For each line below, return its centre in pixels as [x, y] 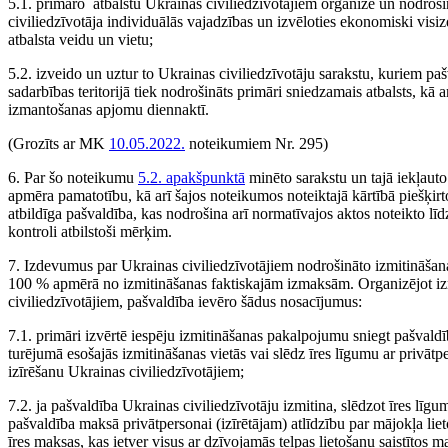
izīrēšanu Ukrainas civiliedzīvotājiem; [126, 371]
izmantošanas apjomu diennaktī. [108, 109]
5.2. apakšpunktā [191, 177]
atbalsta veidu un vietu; [80, 39]
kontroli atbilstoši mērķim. [90, 231]
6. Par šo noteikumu [73, 177]
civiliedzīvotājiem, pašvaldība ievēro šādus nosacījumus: [185, 301]
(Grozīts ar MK [58, 143]
